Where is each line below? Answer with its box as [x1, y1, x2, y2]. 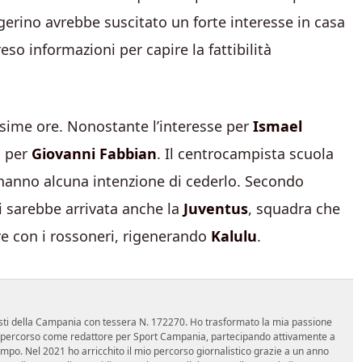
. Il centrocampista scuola [157, 144, 334, 164]
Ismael [253, 116, 302, 137]
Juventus [183, 199, 248, 219]
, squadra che [248, 199, 340, 219]
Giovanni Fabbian [32, 144, 157, 164]
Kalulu [211, 226, 257, 246]
